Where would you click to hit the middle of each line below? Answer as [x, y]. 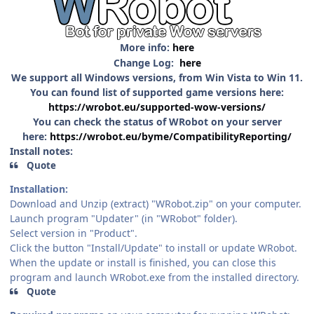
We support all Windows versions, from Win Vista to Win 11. [157, 77]
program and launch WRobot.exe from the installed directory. [155, 278]
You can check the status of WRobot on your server [157, 121]
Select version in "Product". [74, 233]
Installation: [39, 189]
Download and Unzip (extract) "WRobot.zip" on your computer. [156, 204]
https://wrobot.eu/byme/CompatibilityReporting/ [171, 136]
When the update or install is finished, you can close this [143, 263]
